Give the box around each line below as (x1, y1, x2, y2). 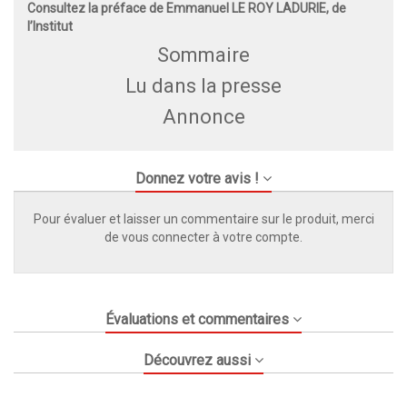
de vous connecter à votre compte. (104, 229, 303, 244)
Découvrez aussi (143, 351, 251, 369)
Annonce (162, 104, 245, 128)
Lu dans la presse (125, 74, 282, 97)
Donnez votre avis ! (134, 169, 259, 187)
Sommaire (157, 43, 250, 66)
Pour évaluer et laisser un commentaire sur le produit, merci (33, 211, 374, 226)
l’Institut (27, 18, 73, 34)
